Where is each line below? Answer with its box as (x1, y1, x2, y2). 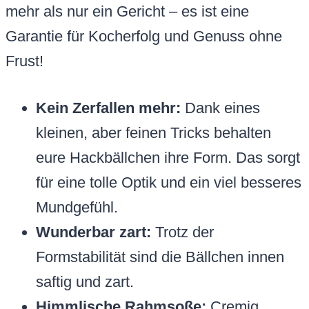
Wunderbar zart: (36, 223, 151, 241)
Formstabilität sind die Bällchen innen (36, 248, 284, 266)
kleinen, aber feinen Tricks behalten (36, 124, 271, 142)
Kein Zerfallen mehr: (36, 99, 181, 117)
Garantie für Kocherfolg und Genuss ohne (6, 28, 282, 46)
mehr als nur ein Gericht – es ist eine (6, 3, 249, 21)
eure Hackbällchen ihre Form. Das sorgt (36, 149, 300, 167)
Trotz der (151, 223, 214, 241)
